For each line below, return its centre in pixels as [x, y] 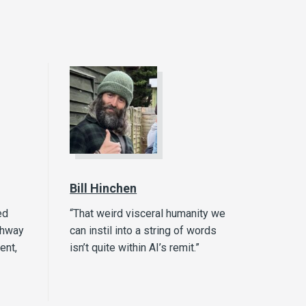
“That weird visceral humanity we [148, 214]
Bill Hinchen [103, 189]
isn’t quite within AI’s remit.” [135, 248]
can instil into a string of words [143, 231]
